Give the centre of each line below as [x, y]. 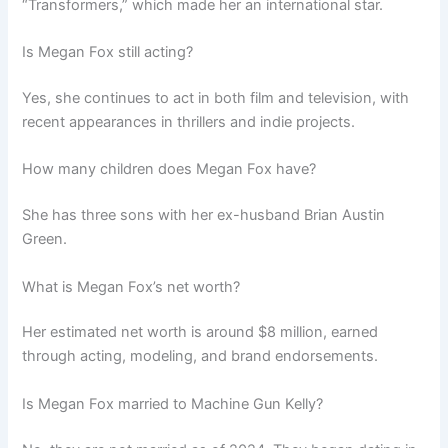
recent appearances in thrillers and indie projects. [189, 121]
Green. [45, 239]
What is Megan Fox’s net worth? [131, 286]
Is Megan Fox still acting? [108, 52]
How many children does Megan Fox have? [169, 169]
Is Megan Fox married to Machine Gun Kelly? [173, 403]
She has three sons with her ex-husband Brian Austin [204, 215]
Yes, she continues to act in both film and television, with [216, 97]
